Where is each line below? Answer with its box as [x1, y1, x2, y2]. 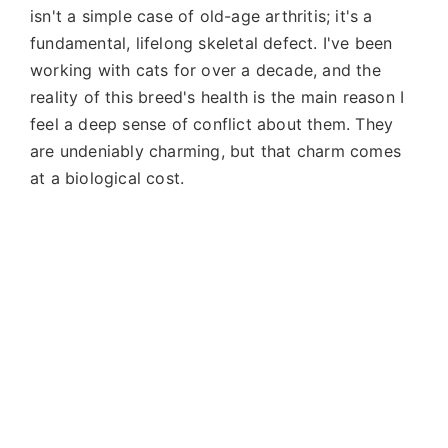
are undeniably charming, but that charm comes [30, 141, 402, 161]
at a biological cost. [30, 168, 185, 188]
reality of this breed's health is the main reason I [30, 87, 405, 107]
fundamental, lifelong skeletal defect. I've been [30, 33, 393, 53]
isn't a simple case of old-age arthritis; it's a [30, 6, 373, 26]
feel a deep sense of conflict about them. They [30, 114, 394, 134]
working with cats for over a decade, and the [30, 60, 381, 80]
